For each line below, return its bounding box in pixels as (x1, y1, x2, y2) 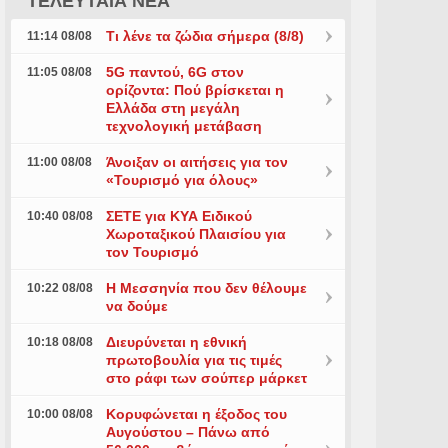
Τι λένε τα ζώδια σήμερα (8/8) (105, 28, 304, 44)
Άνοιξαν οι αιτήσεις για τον (105, 154, 288, 170)
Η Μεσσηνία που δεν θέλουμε (105, 280, 307, 296)
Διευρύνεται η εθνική (105, 334, 247, 350)
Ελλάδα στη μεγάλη (105, 100, 240, 116)
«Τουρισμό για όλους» (105, 172, 258, 188)
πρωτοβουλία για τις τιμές (105, 352, 282, 368)
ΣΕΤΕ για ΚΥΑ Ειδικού (105, 208, 252, 224)
